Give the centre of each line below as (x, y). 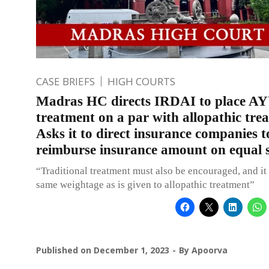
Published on (65, 250)
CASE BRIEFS (65, 81)
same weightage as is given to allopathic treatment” (145, 184)
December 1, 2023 (131, 250)
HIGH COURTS (141, 81)
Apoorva (210, 250)
